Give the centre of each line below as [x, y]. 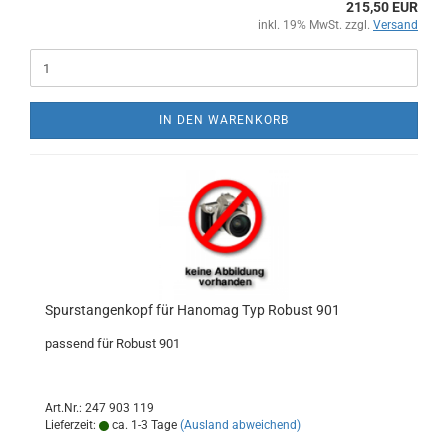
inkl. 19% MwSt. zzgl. [315, 25]
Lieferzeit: [72, 425]
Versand [395, 25]
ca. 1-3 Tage [143, 425]
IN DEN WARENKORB [224, 120]
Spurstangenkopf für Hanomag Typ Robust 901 [192, 310]
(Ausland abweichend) [240, 425]
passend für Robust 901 [112, 343]
